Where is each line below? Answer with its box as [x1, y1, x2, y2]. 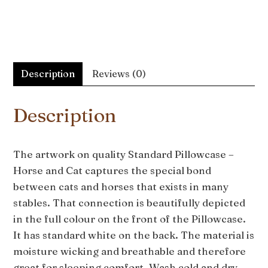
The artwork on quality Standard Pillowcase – [13, 147, 234, 160]
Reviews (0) [92, 67, 147, 80]
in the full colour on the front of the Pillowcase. [13, 212, 246, 225]
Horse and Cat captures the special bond [13, 163, 212, 176]
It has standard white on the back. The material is [13, 228, 255, 241]
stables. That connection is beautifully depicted [13, 196, 246, 209]
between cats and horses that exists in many [13, 179, 229, 193]
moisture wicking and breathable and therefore [13, 244, 246, 257]
